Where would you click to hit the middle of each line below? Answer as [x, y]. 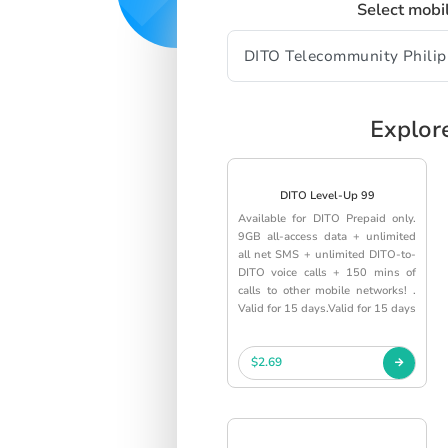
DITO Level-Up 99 [327, 195]
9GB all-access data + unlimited [327, 236]
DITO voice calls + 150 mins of [327, 272]
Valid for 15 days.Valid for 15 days [327, 308]
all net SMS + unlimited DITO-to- [327, 254]
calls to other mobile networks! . [327, 290]
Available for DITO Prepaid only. [327, 218]
